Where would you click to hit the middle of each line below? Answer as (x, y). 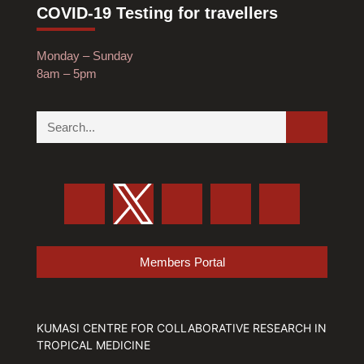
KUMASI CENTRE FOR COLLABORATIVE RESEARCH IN (182, 327)
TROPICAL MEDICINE (93, 344)
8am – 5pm (67, 74)
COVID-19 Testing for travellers (157, 13)
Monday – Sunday (85, 56)
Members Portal (182, 262)
